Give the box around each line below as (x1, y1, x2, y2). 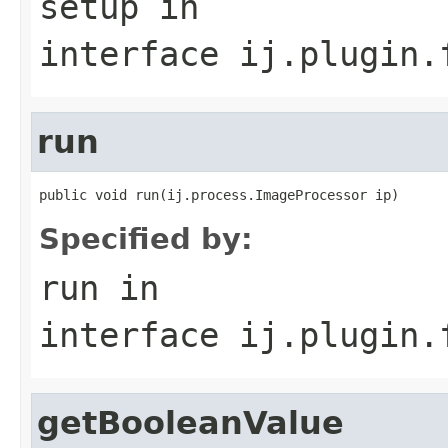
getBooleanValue (37, 404, 344, 441)
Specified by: (39, 221, 253, 256)
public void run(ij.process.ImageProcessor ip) (39, 186, 399, 203)
